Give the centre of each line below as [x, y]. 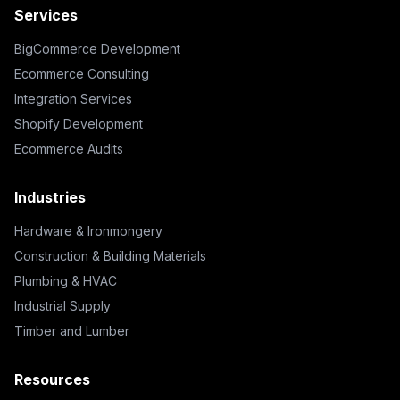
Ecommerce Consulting [82, 74]
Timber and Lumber [72, 331]
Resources [52, 379]
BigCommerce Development [97, 49]
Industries [50, 197]
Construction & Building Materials [110, 256]
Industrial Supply [62, 306]
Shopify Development [79, 124]
